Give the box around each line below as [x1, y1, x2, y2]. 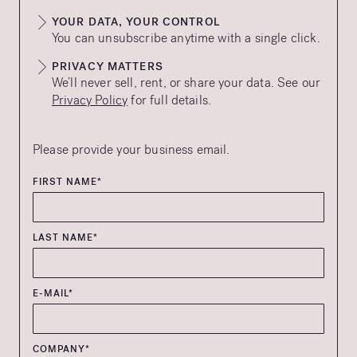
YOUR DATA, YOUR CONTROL [52, 14, 220, 29]
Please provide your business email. [33, 141, 230, 158]
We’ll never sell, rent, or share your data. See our [52, 74, 321, 91]
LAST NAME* [33, 231, 98, 244]
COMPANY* [33, 343, 90, 355]
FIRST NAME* [33, 175, 102, 188]
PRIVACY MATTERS [52, 59, 163, 74]
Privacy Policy [52, 92, 128, 108]
